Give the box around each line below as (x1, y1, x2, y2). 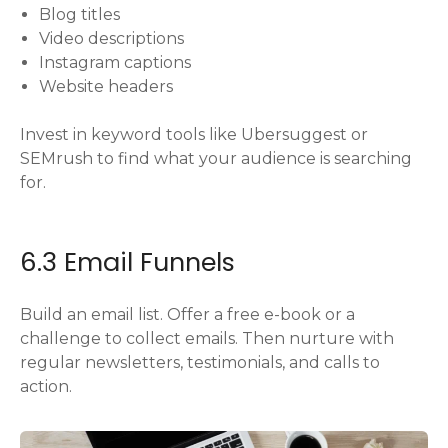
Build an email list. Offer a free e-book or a (20, 304, 355, 324)
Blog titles (39, 4, 121, 24)
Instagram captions (39, 52, 192, 72)
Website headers (39, 76, 174, 96)
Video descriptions (39, 28, 185, 48)
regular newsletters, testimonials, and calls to (20, 352, 380, 372)
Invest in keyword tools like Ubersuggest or (20, 124, 368, 144)
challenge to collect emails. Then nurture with (20, 328, 394, 348)
